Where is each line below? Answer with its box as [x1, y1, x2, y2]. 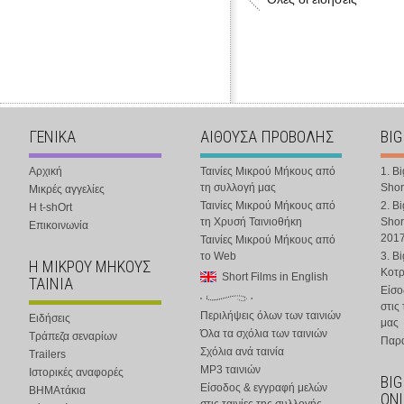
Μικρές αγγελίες [29, 183, 105, 196]
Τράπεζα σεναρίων [29, 330, 117, 343]
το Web [200, 250, 236, 262]
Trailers [29, 348, 66, 361]
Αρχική [29, 165, 62, 178]
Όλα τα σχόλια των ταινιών [200, 327, 327, 340]
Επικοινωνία [29, 219, 88, 232]
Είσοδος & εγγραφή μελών [200, 381, 327, 394]
